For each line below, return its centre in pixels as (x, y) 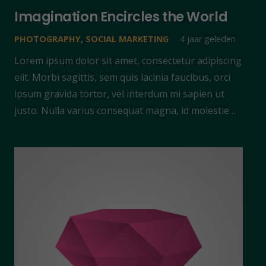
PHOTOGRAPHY (47, 39)
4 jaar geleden (208, 39)
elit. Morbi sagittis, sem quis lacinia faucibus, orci (122, 77)
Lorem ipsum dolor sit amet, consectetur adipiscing (128, 61)
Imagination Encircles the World (121, 17)
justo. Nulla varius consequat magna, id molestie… (125, 111)
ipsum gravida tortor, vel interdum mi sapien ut (119, 94)
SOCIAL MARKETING (127, 39)
